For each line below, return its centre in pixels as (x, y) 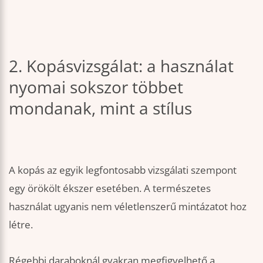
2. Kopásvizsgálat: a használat (121, 65)
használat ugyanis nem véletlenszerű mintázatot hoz (128, 207)
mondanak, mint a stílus (100, 108)
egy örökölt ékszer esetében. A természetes (110, 188)
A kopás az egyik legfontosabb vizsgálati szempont (123, 170)
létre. (21, 225)
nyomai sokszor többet (96, 87)
